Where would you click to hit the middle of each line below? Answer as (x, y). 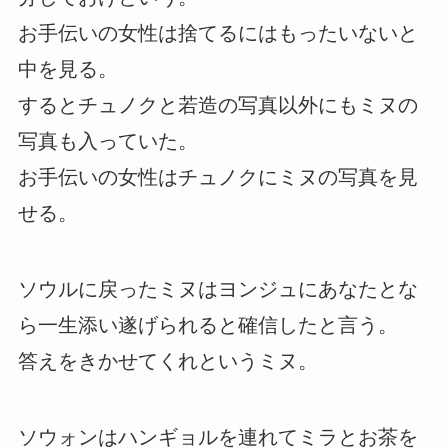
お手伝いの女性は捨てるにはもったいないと (217, 32)
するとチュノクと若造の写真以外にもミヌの (217, 104)
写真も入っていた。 (107, 140)
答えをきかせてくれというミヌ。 (167, 360)
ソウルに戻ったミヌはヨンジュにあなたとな (217, 288)
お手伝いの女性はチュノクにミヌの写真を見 (217, 176)
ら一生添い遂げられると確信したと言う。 (207, 324)
